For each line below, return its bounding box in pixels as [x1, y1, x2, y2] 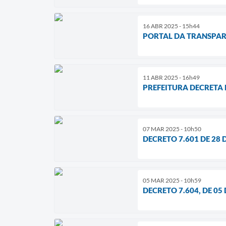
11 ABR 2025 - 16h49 [143, 73, 200, 81]
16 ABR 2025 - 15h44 [143, 22, 200, 30]
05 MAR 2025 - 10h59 [143, 176, 201, 184]
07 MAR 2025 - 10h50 [143, 125, 201, 133]
